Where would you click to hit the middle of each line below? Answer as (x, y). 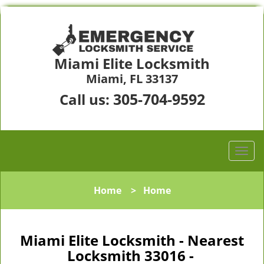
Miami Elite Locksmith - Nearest (132, 240)
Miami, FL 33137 (132, 79)
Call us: (86, 99)
